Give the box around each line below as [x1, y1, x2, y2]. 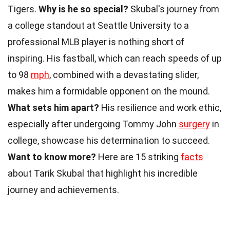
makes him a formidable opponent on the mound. [8, 85, 210, 97]
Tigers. [8, 3, 39, 14]
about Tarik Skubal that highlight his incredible [8, 167, 198, 179]
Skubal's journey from [128, 3, 219, 14]
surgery [179, 118, 210, 129]
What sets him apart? [8, 102, 99, 113]
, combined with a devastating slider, [49, 69, 199, 80]
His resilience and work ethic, [99, 102, 221, 113]
